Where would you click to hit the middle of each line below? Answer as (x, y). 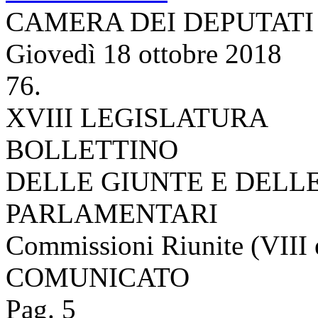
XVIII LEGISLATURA (137, 117)
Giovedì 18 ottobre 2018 (144, 53)
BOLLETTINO (92, 149)
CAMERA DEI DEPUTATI (160, 21)
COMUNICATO (98, 277)
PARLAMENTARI (112, 213)
